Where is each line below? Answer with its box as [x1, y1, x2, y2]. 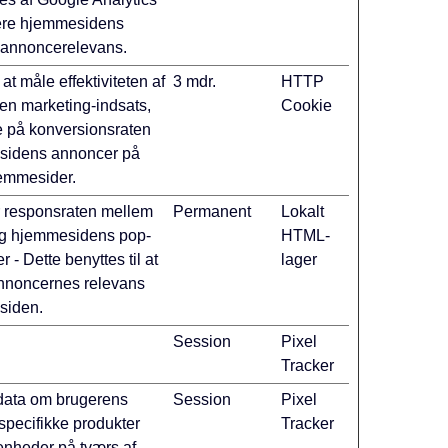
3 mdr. [173, 73, 217, 90]
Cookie [281, 97, 333, 114]
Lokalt [281, 203, 325, 220]
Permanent [173, 203, 252, 220]
